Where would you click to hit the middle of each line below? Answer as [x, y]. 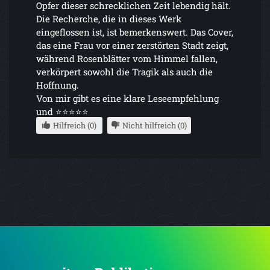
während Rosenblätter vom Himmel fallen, [127, 58]
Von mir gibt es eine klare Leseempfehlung [127, 98]
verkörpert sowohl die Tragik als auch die [124, 71]
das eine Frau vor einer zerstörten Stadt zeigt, [132, 45]
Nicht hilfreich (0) [155, 125]
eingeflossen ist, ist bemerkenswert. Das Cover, [135, 32]
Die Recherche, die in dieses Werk [109, 18]
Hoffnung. [58, 85]
